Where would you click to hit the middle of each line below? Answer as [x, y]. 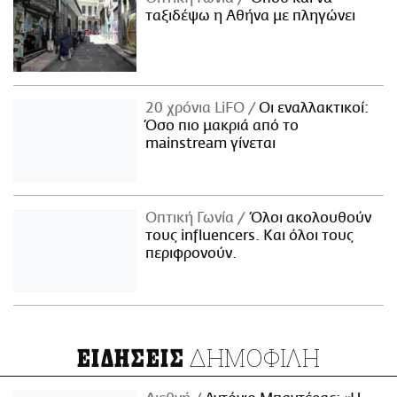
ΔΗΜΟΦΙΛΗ [253, 358]
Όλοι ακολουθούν [308, 218]
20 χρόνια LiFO [197, 109]
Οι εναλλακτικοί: [312, 109]
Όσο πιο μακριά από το [222, 126]
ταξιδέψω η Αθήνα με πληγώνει [251, 16]
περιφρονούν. [191, 254]
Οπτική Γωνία [192, 218]
